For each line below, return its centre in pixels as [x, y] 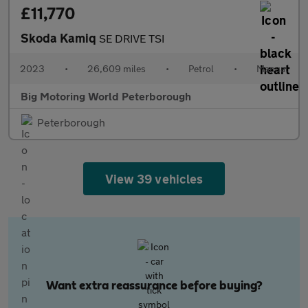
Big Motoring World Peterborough [106, 96]
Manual [272, 68]
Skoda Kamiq [60, 38]
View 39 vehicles [154, 179]
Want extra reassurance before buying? [154, 286]
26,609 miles [117, 68]
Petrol [201, 68]
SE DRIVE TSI [132, 38]
